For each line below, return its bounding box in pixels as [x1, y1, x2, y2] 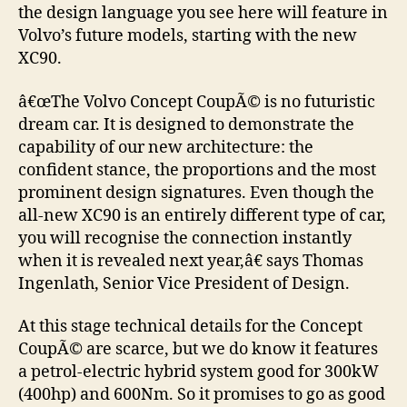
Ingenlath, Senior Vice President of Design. [18, 273, 350, 294]
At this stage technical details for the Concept [18, 316, 362, 338]
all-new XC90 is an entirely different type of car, [18, 204, 386, 226]
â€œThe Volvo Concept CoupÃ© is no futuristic [18, 91, 375, 113]
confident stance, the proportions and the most [18, 159, 376, 181]
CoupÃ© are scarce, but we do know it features [18, 339, 378, 361]
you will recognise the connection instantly [18, 227, 352, 249]
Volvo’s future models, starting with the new [18, 25, 357, 47]
